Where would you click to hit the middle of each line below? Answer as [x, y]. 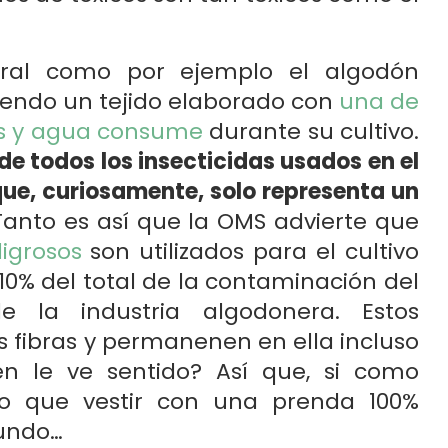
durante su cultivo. [311, 131]
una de [379, 101]
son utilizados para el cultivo [250, 251]
